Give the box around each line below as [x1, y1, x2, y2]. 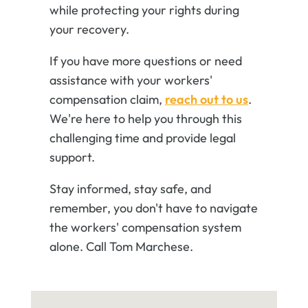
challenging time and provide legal [49, 130, 236, 146]
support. [49, 149, 95, 166]
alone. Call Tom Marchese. [49, 239, 193, 255]
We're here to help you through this [49, 111, 242, 127]
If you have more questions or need [49, 53, 242, 69]
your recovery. [49, 21, 129, 38]
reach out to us [164, 91, 248, 108]
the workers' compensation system [49, 219, 241, 236]
